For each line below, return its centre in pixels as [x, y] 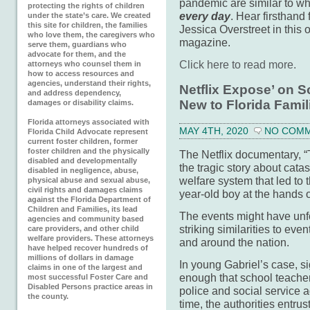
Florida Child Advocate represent [88, 131]
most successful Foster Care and [88, 277]
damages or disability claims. [81, 102]
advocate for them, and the [77, 54]
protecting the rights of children [86, 6]
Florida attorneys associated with [89, 122]
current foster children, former [83, 141]
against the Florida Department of [89, 199]
